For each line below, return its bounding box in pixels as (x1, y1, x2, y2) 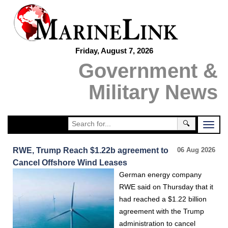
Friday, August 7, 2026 (75, 46, 153, 55)
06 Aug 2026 (177, 147, 215, 154)
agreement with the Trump (119, 207, 204, 215)
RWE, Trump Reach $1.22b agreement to (13, 146, 168, 155)
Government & (78, 60, 218, 82)
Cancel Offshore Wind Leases (13, 158, 127, 167)
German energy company (119, 170, 202, 179)
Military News (89, 81, 218, 103)
